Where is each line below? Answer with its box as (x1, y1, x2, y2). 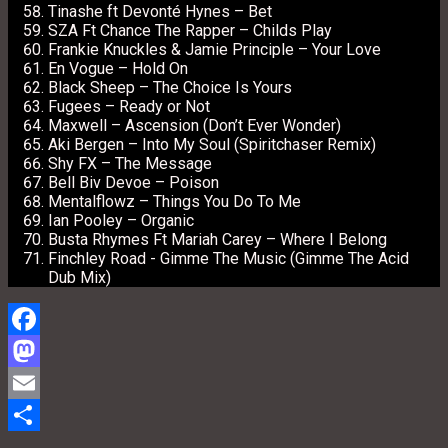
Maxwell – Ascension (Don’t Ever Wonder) (48, 115, 341, 135)
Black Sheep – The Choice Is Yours (48, 77, 296, 97)
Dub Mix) (48, 267, 111, 287)
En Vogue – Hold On (48, 58, 192, 78)
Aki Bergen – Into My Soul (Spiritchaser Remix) (48, 134, 376, 154)
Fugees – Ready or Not (48, 96, 210, 116)
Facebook (8, 341, 70, 359)
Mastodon (8, 373, 71, 391)
